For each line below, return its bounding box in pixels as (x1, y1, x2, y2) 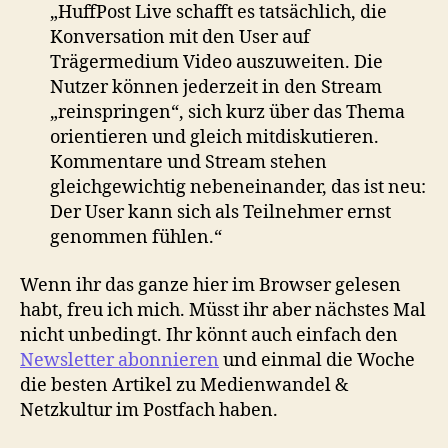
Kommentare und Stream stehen (50, 151, 327, 175)
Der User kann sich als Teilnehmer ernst (50, 201, 391, 225)
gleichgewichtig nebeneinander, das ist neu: (50, 176, 426, 200)
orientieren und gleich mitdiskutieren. (50, 126, 379, 150)
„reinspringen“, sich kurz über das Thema (50, 101, 405, 125)
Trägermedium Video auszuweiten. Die (50, 51, 383, 75)
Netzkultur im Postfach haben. (20, 398, 278, 422)
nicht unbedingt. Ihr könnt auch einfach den (20, 323, 398, 347)
